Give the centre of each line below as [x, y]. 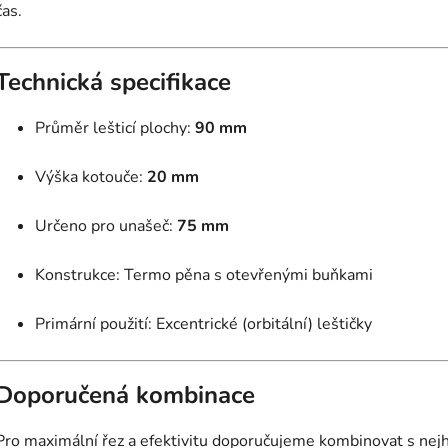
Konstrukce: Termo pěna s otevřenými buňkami [204, 274]
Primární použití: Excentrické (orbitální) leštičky [203, 323]
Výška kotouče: [91, 176]
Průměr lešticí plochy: [115, 127]
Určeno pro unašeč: [106, 225]
